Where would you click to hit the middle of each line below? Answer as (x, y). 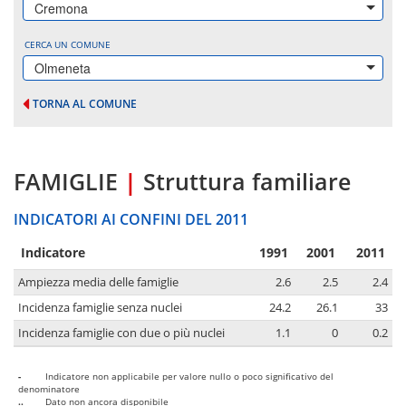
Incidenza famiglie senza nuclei (100, 308)
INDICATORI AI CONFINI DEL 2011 (131, 220)
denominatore (49, 389)
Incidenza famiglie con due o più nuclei (121, 333)
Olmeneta (63, 68)
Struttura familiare (247, 182)
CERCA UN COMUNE (68, 44)
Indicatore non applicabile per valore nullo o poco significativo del (189, 377)
